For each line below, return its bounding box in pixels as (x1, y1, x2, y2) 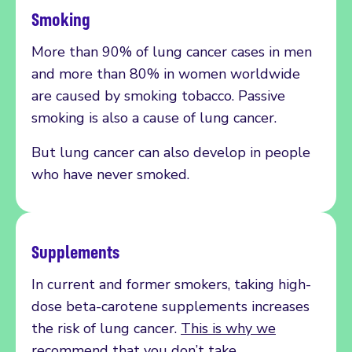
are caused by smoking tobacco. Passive (31, 86, 285, 105)
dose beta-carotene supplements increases (31, 296, 310, 316)
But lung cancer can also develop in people (31, 142, 310, 162)
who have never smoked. (31, 164, 189, 184)
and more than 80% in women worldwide (31, 64, 300, 83)
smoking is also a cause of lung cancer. (31, 108, 277, 127)
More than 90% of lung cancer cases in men (31, 42, 312, 61)
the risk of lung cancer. (31, 318, 181, 338)
